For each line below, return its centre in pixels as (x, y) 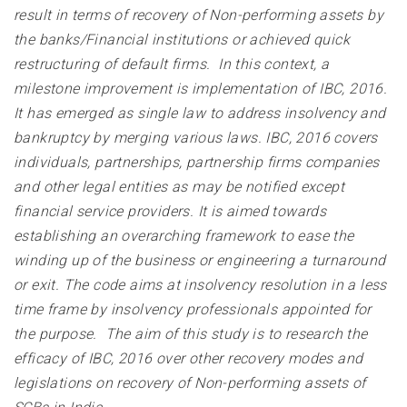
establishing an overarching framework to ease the (184, 236)
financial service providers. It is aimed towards (170, 212)
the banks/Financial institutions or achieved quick (182, 40)
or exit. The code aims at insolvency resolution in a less (200, 285)
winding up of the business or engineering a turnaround (200, 261)
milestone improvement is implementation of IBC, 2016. (201, 89)
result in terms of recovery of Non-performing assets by (199, 15)
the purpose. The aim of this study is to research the (191, 334)
